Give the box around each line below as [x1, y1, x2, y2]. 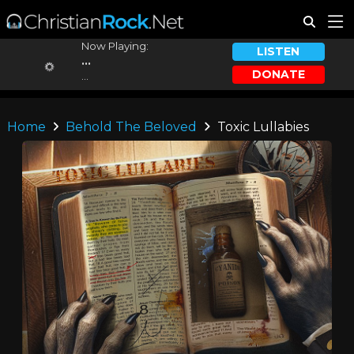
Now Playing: [81, 40, 149, 52]
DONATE [251, 66, 305, 81]
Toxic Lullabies [213, 119, 309, 134]
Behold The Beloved [66, 119, 198, 134]
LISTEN [257, 44, 300, 59]
